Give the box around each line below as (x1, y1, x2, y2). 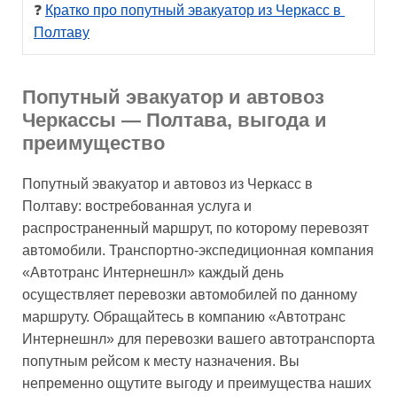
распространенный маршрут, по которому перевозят (22, 220, 369, 236)
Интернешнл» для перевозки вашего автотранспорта (22, 331, 375, 346)
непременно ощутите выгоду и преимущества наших (22, 375, 371, 391)
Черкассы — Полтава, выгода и (22, 108, 327, 131)
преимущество (22, 131, 165, 154)
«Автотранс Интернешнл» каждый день (22, 264, 284, 280)
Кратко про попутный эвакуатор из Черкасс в (45, 2, 341, 18)
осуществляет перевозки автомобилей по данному (22, 286, 357, 302)
